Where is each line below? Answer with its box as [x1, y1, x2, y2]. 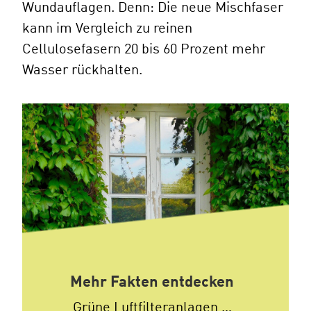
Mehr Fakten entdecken [70, 275, 234, 291]
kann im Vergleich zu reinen [22, 22, 192, 37]
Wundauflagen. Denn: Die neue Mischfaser [22, 1, 283, 16]
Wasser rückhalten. [22, 64, 142, 78]
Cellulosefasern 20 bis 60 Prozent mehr [22, 43, 265, 58]
